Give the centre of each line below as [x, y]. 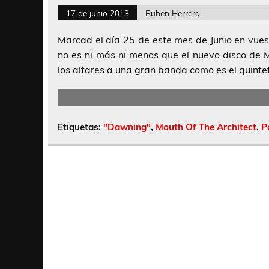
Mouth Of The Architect [206, 127]
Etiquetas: [80, 127]
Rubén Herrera [172, 13]
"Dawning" [127, 127]
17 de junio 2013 [97, 13]
